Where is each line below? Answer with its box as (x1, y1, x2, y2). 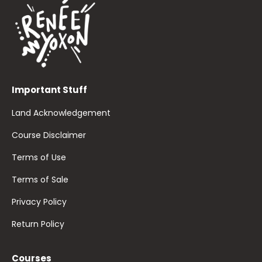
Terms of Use (12, 151, 66, 164)
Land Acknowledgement (12, 107, 111, 119)
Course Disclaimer (12, 129, 86, 142)
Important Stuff (12, 84, 87, 96)
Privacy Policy (12, 196, 67, 208)
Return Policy (12, 218, 64, 230)
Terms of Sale (12, 174, 68, 186)
